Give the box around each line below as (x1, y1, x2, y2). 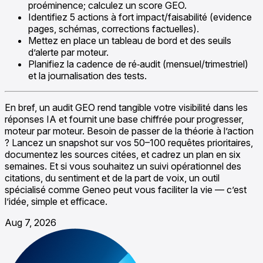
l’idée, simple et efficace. (5, 195, 107, 207)
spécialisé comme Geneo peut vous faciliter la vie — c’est (5, 183, 247, 195)
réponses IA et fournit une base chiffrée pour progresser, (5, 113, 244, 125)
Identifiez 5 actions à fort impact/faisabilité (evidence (28, 11, 252, 23)
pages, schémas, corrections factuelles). (28, 22, 199, 35)
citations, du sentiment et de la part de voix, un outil (5, 171, 220, 184)
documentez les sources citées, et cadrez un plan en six (5, 148, 241, 160)
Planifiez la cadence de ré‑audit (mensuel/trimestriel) (28, 58, 248, 70)
